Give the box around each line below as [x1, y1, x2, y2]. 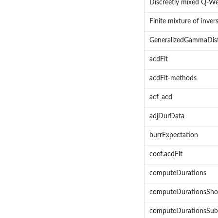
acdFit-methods [149, 75, 197, 82]
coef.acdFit [149, 151, 182, 158]
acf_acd [149, 94, 172, 101]
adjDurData [149, 113, 184, 120]
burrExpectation [149, 132, 198, 139]
